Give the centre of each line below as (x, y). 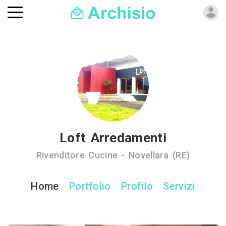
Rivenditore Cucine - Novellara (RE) (113, 155)
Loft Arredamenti (113, 138)
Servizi (179, 186)
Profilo (137, 186)
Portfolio (90, 186)
